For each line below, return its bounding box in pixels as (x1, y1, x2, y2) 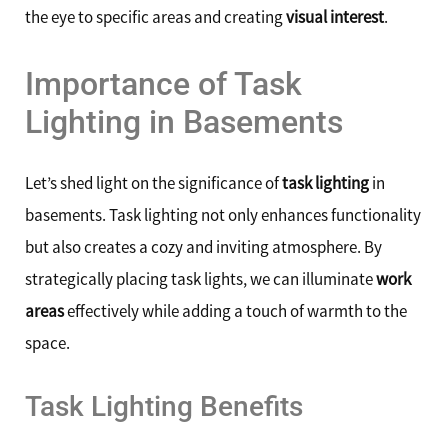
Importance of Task (25, 64, 302, 103)
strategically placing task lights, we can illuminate (25, 267, 376, 290)
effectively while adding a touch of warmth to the (64, 299, 407, 322)
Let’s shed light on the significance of (25, 171, 282, 194)
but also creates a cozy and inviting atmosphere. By (25, 235, 382, 258)
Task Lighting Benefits (25, 390, 303, 424)
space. (25, 331, 70, 354)
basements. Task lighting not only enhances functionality (25, 203, 421, 226)
